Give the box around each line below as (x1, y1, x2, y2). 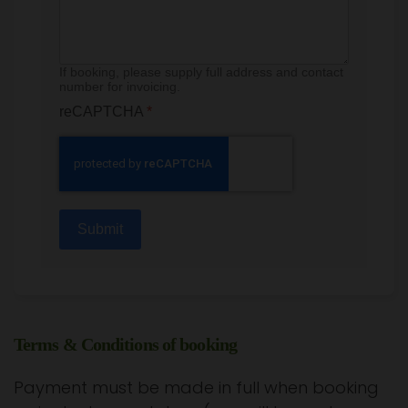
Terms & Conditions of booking (14, 333, 237, 354)
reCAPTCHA (59, 103, 147, 119)
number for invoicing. (59, 78, 180, 94)
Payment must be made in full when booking (14, 375, 379, 399)
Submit (77, 220, 123, 237)
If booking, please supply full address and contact (59, 64, 343, 79)
